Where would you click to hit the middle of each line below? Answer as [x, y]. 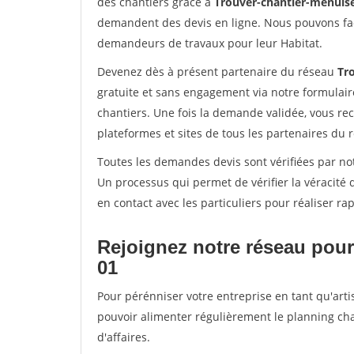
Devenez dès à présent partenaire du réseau [217, 72]
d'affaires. [124, 337]
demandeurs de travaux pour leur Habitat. [210, 43]
